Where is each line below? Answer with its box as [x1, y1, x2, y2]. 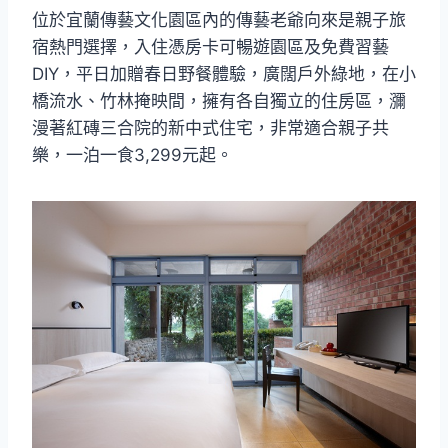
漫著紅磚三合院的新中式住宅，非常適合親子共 [32, 117, 389, 138]
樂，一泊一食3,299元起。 [32, 144, 233, 165]
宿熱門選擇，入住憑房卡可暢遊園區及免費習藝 [32, 36, 389, 57]
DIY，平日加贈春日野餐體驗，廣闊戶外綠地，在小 [32, 63, 416, 84]
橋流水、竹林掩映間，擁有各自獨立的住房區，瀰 [32, 90, 406, 111]
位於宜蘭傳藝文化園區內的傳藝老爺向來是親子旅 [32, 9, 406, 30]
